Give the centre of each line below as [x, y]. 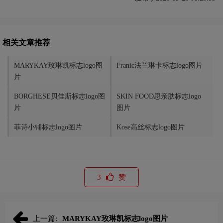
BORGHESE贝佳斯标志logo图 [59, 97]
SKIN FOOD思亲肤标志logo [159, 97]
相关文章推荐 [26, 43]
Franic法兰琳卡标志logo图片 [160, 66]
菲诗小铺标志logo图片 [48, 127]
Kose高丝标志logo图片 [151, 127]
